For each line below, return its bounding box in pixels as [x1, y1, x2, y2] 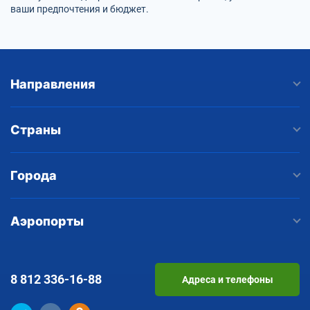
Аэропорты [10, 213, 84, 228]
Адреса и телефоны [181, 273, 273, 285]
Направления [10, 76, 95, 91]
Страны [10, 122, 61, 137]
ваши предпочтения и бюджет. [10, 3, 149, 15]
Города [10, 167, 57, 183]
